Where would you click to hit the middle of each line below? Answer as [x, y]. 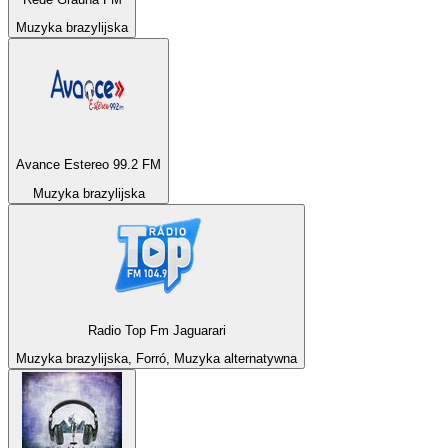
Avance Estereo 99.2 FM [88, 165]
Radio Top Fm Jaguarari [156, 331]
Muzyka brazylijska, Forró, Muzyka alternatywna [156, 359]
